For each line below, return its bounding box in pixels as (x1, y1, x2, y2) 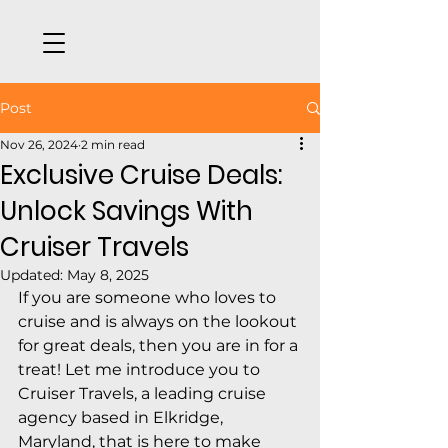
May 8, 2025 (67, 266, 149, 284)
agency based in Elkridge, (18, 408, 227, 427)
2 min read (81, 137, 145, 152)
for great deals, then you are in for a (18, 336, 302, 355)
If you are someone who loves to (18, 288, 280, 307)
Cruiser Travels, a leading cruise (18, 384, 270, 403)
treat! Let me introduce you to (18, 360, 264, 379)
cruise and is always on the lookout (18, 312, 301, 331)
